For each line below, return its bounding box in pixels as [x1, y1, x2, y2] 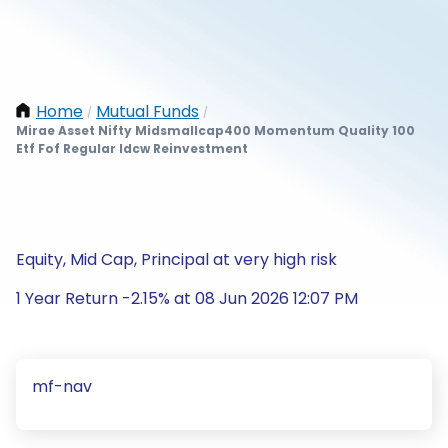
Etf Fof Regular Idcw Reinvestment [16, 140, 248, 157]
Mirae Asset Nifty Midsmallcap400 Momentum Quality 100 [16, 122, 415, 139]
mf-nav [32, 375, 92, 398]
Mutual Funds [96, 100, 199, 123]
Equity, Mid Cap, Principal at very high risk [16, 248, 337, 271]
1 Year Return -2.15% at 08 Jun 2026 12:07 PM [16, 287, 358, 310]
